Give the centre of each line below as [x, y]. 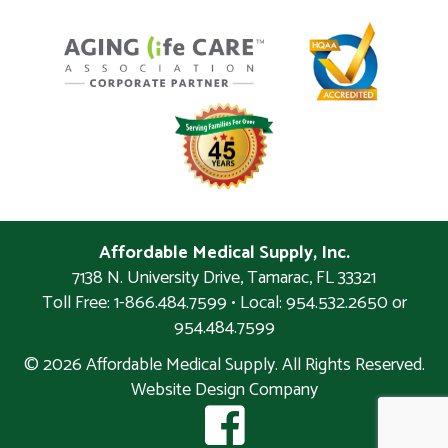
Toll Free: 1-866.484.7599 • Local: [163, 303]
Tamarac [278, 278]
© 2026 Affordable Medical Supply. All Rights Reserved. [224, 365]
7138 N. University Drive [156, 278]
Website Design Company [224, 390]
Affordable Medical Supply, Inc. [224, 253]
